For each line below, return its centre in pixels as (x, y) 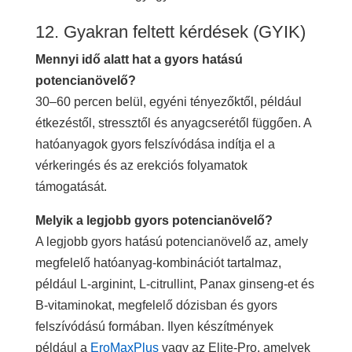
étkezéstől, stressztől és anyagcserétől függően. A (173, 123)
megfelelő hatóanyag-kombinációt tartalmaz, (158, 262)
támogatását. (71, 186)
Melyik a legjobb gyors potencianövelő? (154, 220)
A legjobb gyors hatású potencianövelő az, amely (171, 241)
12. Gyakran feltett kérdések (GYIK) (172, 31)
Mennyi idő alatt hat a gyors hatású (139, 59)
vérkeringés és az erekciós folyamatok (141, 165)
